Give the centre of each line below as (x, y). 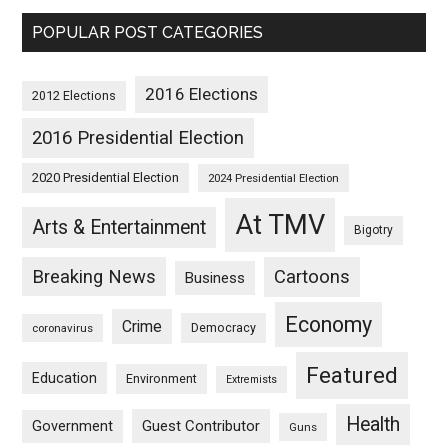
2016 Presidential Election (138, 137)
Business (215, 277)
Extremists (252, 379)
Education (65, 377)
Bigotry (374, 229)
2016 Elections (202, 93)
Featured (352, 375)
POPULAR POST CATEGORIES (148, 32)
